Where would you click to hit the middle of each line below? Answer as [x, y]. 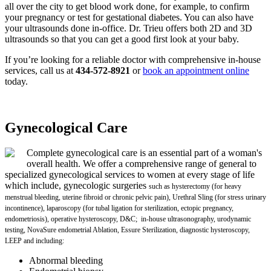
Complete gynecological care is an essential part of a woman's [144, 153]
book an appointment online [196, 70]
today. [16, 81]
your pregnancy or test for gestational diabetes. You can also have [129, 17]
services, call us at [40, 70]
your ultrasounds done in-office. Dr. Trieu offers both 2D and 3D [129, 28]
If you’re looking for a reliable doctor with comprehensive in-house [133, 59]
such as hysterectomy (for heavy [195, 187]
